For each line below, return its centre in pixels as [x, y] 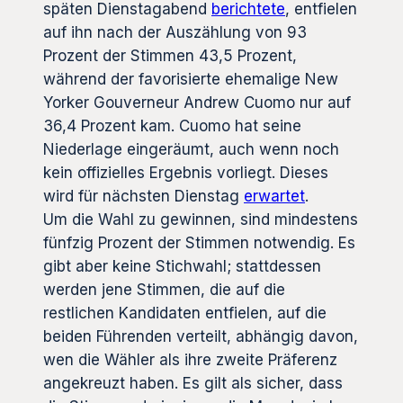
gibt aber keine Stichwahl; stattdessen [182, 266]
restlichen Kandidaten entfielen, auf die [185, 313]
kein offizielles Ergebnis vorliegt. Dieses [186, 172]
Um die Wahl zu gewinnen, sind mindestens [201, 219]
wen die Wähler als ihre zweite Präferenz [190, 359]
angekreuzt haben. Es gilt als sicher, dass [193, 383]
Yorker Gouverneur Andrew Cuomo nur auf [197, 102]
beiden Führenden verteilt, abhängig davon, [201, 336]
